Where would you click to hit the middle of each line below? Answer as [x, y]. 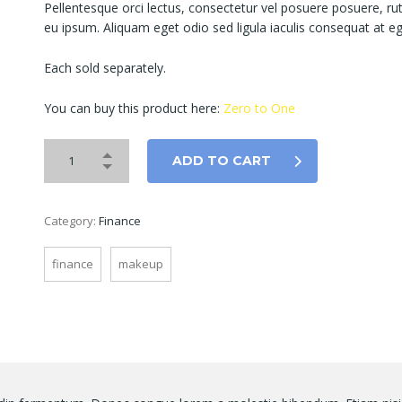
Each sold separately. [105, 68]
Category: [71, 221]
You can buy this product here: [134, 108]
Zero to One [259, 108]
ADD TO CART [222, 161]
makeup [141, 264]
